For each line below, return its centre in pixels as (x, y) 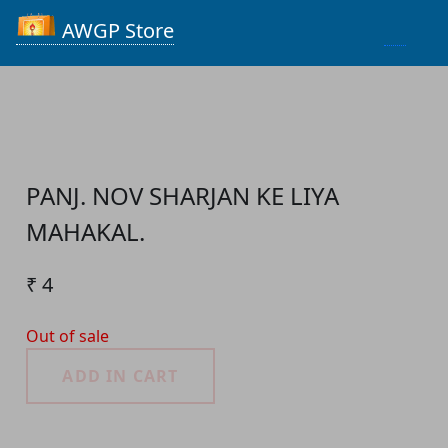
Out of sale (68, 336)
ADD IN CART (120, 376)
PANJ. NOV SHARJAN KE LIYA (183, 196)
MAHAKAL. (86, 232)
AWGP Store (116, 31)
